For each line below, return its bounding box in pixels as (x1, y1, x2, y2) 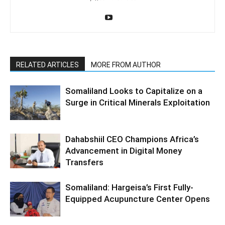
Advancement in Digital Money (65, 145, 182, 156)
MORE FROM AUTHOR (91, 60, 161, 69)
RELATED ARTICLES (16, 60, 79, 69)
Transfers (65, 157, 103, 167)
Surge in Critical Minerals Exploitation (65, 97, 210, 107)
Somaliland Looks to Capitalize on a (65, 85, 202, 96)
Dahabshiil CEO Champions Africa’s (65, 134, 199, 144)
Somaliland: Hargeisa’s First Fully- (65, 182, 193, 192)
